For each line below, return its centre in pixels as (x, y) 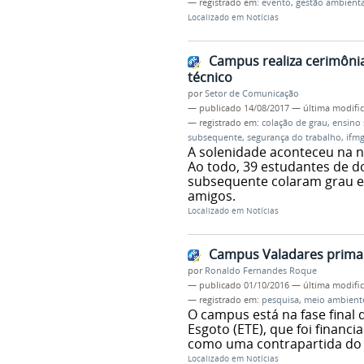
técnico (210, 78)
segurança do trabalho (294, 138)
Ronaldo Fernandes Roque (260, 270)
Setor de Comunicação (251, 94)
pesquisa (280, 299)
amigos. (211, 196)
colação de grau (294, 123)
